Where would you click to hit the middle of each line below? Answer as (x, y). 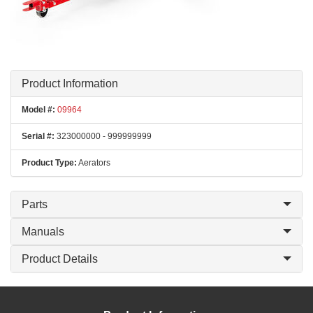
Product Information (70, 83)
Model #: (38, 110)
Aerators (94, 163)
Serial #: (38, 136)
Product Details (60, 259)
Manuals (43, 232)
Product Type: (49, 163)
